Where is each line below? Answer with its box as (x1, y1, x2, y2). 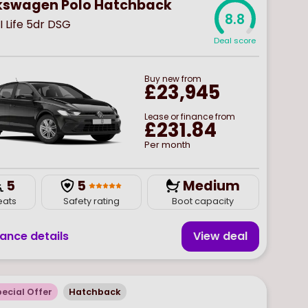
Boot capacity (172, 195, 234, 207)
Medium (182, 176, 240, 195)
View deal (192, 228, 247, 244)
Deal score (214, 34, 256, 46)
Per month (144, 138, 190, 151)
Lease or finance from (144, 110, 235, 122)
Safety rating (63, 195, 120, 207)
